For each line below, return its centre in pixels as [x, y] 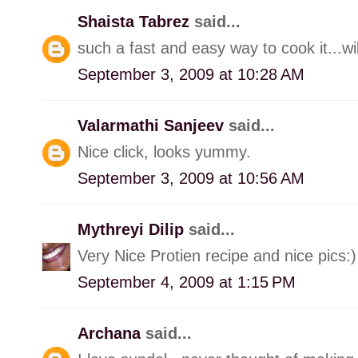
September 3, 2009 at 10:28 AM [191, 74]
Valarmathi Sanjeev [153, 125]
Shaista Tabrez [136, 21]
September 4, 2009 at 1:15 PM [187, 282]
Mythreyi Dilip [133, 229]
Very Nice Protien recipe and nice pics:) [217, 255]
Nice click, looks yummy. [164, 151]
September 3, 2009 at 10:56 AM [191, 178]
